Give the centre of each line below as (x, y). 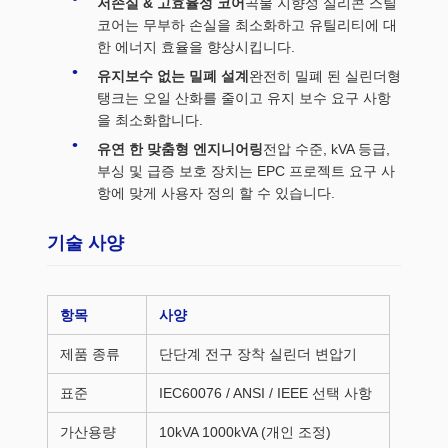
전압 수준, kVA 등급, (326, 148)
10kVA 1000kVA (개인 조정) (245, 431)
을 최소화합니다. (150, 119)
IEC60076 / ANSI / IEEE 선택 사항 (265, 392)
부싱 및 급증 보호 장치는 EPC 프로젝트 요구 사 (246, 170)
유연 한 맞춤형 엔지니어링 (180, 148)
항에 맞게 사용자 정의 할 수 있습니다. (216, 192)
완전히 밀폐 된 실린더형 (325, 75)
